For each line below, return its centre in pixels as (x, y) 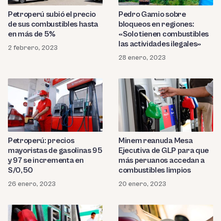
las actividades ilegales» (160, 44)
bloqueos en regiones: (156, 24)
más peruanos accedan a (162, 161)
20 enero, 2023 (142, 184)
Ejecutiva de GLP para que (164, 151)
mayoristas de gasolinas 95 (55, 151)
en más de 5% (32, 34)
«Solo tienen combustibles (164, 34)
